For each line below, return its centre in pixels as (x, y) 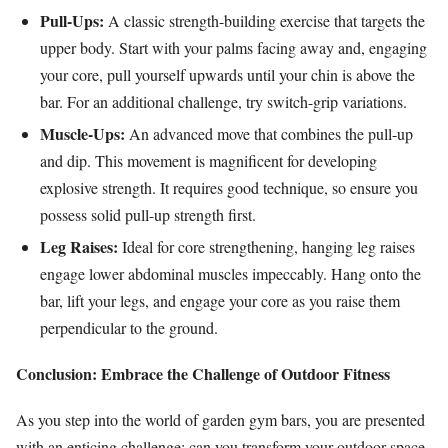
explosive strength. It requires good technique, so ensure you (229, 188)
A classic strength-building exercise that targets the (264, 21)
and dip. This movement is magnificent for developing (208, 161)
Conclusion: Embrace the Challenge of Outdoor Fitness (203, 374)
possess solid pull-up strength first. (148, 215)
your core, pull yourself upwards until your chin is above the (227, 75)
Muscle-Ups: (82, 134)
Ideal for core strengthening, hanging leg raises (266, 246)
